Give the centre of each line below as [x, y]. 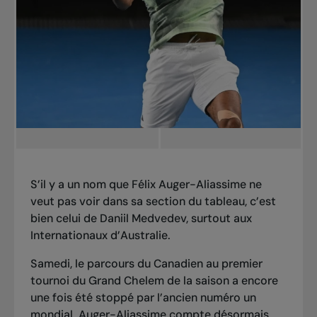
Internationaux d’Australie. [102, 235]
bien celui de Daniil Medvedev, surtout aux [141, 218]
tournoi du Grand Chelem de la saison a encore [154, 280]
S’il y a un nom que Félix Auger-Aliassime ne [146, 184]
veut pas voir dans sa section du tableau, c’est [153, 201]
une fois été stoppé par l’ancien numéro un [143, 297]
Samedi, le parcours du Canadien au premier [146, 263]
